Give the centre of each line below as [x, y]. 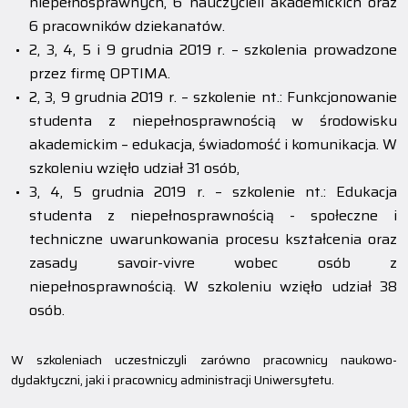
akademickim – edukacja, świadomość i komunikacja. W [213, 144]
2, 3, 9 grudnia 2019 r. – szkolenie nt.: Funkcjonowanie [213, 97]
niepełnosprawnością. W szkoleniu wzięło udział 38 [213, 286]
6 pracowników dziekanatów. [127, 26]
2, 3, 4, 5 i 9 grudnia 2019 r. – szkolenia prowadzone [213, 50]
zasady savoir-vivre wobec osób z [213, 263]
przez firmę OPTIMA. [100, 73]
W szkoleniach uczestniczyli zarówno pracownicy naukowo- [204, 360]
